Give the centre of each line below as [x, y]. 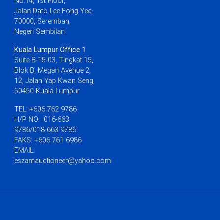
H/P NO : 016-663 [42, 119]
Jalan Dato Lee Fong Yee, [54, 11]
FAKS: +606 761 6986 [48, 140]
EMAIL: [25, 150]
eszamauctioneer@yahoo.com [63, 161]
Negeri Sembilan [40, 31]
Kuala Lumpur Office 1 [50, 50]
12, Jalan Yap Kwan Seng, [55, 81]
